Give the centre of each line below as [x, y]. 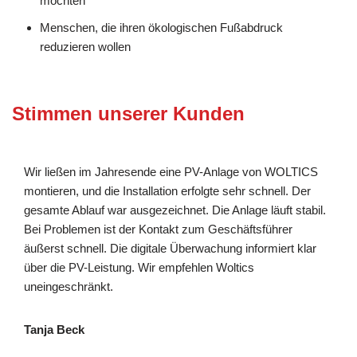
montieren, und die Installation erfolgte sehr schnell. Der [167, 190]
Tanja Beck [54, 329]
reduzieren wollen [85, 46]
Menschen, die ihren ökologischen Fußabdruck [161, 27]
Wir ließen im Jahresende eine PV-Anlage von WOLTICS [171, 171]
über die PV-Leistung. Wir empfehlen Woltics [139, 267]
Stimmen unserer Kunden [128, 113]
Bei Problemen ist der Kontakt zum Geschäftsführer [158, 229]
